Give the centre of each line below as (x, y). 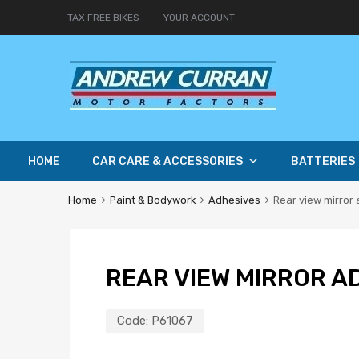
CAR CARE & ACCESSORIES (167, 162)
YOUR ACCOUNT (199, 17)
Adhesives (234, 200)
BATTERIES (323, 162)
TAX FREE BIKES (103, 17)
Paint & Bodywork (152, 200)
